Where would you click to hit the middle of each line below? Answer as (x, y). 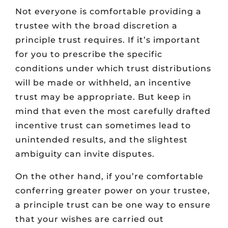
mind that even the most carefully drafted (113, 111)
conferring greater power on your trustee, (113, 191)
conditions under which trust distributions (113, 69)
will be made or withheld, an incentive (103, 83)
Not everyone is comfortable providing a (108, 12)
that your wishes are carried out (90, 219)
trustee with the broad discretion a (96, 26)
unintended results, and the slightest (102, 140)
